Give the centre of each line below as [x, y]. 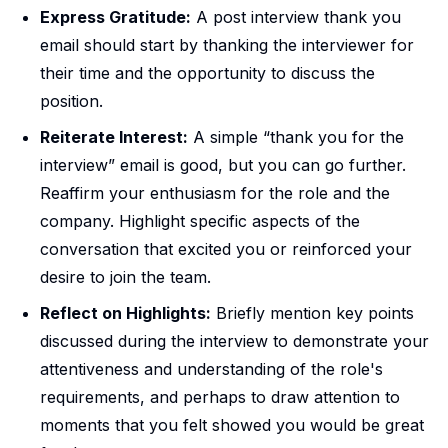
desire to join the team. [125, 276]
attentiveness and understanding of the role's [211, 368]
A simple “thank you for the [296, 136]
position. [71, 100]
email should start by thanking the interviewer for [227, 44]
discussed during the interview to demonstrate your [234, 340]
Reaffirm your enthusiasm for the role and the [215, 192]
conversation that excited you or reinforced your [226, 248]
